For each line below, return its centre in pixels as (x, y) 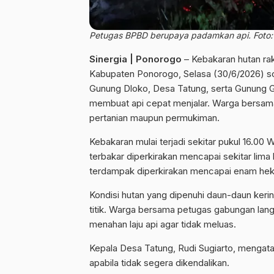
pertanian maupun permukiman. (154, 117)
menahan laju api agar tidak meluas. (163, 224)
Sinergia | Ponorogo (135, 59)
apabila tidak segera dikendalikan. (159, 262)
